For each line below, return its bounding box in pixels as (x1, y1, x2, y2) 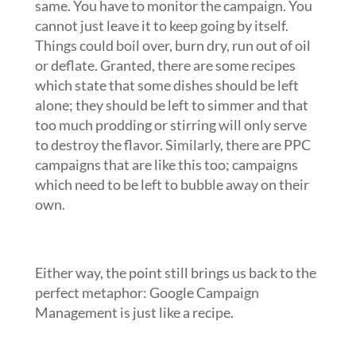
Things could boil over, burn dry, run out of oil (34, 37, 311, 54)
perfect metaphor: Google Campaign (34, 284, 259, 301)
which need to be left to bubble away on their (34, 176, 309, 193)
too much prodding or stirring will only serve (34, 116, 307, 133)
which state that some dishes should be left (34, 76, 299, 94)
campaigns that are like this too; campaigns (34, 156, 298, 173)
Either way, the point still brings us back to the (34, 264, 316, 281)
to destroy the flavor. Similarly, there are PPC (34, 136, 311, 153)
